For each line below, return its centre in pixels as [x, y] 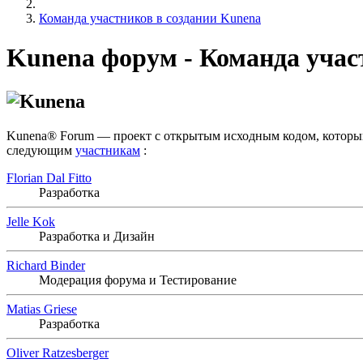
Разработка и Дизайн [97, 236]
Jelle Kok [31, 221]
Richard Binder [46, 265]
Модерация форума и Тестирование [138, 280]
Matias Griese [42, 309]
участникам [108, 150]
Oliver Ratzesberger [58, 352]
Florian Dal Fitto [49, 177]
